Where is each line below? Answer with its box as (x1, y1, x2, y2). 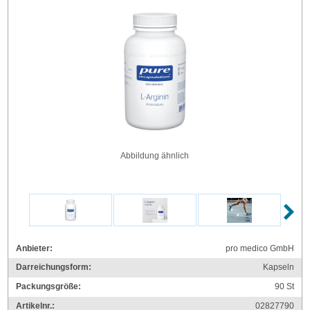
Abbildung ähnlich (120, 150, 190, 161)
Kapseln (263, 262, 295, 273)
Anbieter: (15, 243, 53, 253)
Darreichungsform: (15, 262, 91, 273)
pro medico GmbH (226, 243, 295, 253)
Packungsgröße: (15, 282, 81, 292)
